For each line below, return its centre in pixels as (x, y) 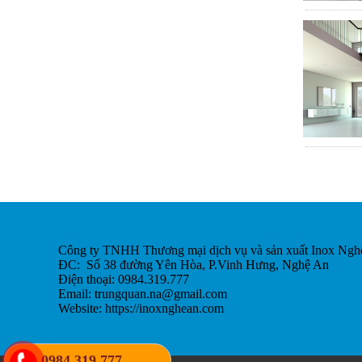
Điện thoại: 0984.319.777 (124, 279)
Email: (76, 294)
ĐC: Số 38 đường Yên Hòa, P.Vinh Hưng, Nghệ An (194, 265)
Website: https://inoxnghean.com (141, 308)
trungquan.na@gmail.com (161, 294)
